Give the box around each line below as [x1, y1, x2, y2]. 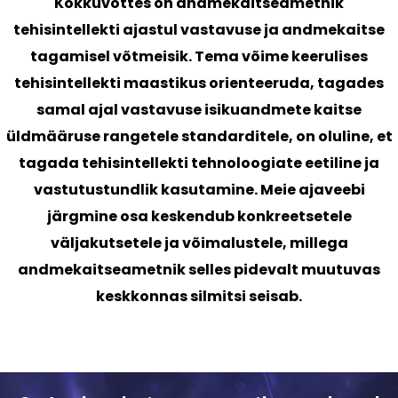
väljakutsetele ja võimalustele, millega [50, 233, 348, 254]
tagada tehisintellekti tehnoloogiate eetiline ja [19, 153, 379, 174]
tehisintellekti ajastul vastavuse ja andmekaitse [13, 20, 385, 41]
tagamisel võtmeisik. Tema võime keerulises [30, 46, 368, 68]
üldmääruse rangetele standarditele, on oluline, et [5, 126, 393, 147]
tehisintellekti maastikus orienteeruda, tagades [14, 73, 384, 94]
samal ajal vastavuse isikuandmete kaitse [36, 99, 362, 121]
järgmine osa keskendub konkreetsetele [46, 206, 352, 227]
